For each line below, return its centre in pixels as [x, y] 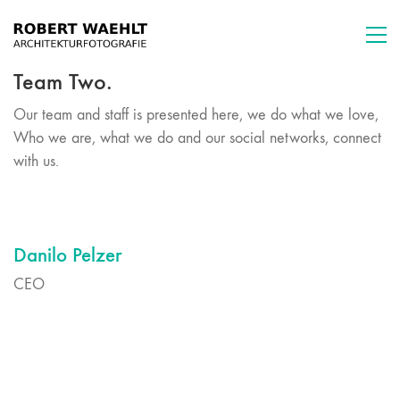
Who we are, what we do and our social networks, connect [197, 137]
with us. [36, 161]
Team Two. [63, 82]
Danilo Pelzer [68, 254]
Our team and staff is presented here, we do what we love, [196, 114]
